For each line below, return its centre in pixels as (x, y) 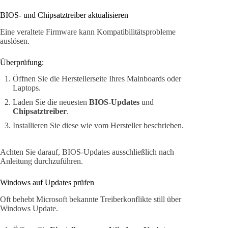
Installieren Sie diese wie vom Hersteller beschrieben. (98, 126)
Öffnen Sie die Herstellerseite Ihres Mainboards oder (97, 79)
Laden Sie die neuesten (51, 102)
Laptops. (27, 88)
